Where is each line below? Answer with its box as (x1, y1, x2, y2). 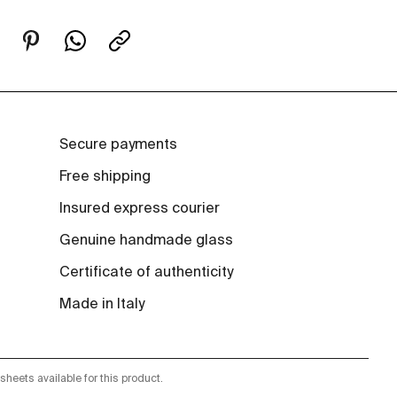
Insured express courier (58, 202, 220, 217)
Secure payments (58, 138, 177, 153)
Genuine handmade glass (58, 234, 233, 249)
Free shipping (58, 170, 151, 185)
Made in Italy (58, 298, 144, 313)
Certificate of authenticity (58, 266, 233, 281)
